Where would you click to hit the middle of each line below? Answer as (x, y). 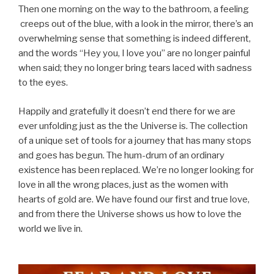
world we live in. (50, 228)
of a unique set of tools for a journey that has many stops (135, 140)
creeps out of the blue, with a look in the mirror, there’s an (136, 24)
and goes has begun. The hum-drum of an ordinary (121, 155)
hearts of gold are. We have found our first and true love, (134, 199)
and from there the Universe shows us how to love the (130, 214)
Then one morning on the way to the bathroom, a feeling (134, 9)
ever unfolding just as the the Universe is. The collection (133, 126)
